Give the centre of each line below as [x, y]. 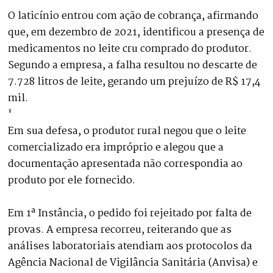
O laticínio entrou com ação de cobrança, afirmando [133, 16]
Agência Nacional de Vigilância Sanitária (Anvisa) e [133, 263]
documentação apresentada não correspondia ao [126, 164]
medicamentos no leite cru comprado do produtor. [130, 49]
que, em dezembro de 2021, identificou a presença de [136, 32]
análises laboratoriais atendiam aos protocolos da [130, 246]
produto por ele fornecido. [72, 180]
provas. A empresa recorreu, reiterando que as [120, 230]
